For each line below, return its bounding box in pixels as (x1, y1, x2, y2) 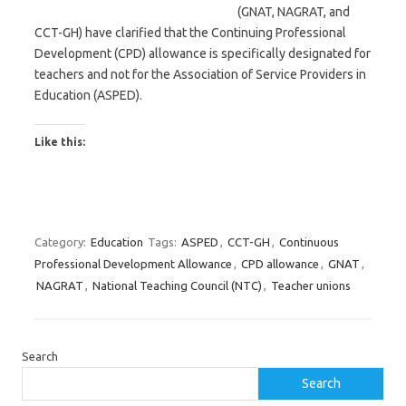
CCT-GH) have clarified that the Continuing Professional (34, 25, 346, 40)
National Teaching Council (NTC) (92, 279, 262, 292)
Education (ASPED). (34, 88, 142, 102)
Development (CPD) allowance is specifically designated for (34, 46, 371, 61)
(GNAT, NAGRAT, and (237, 5, 350, 19)
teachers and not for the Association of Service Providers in (34, 67, 366, 82)
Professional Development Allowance (34, 257, 232, 270)
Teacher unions (271, 279, 351, 292)
